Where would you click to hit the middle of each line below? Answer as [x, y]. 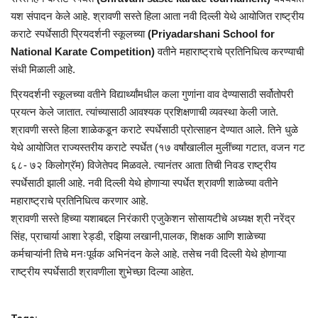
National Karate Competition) [84, 51]
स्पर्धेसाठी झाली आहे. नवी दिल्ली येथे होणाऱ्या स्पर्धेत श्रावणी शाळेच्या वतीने [144, 182]
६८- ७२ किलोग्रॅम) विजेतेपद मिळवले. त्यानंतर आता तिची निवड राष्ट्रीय [143, 165]
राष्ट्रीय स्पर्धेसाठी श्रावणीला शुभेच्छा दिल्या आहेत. [102, 271]
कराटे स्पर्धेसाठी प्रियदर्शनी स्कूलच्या [79, 33]
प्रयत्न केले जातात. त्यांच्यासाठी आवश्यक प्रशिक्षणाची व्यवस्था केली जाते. [144, 111]
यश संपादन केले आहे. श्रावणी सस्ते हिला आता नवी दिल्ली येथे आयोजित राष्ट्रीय [157, 16]
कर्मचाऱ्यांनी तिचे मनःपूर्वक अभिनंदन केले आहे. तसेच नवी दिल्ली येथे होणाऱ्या [148, 253]
